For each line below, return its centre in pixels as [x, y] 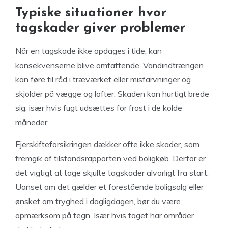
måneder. [32, 122]
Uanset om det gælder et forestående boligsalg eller [109, 187]
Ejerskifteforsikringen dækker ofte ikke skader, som [107, 144]
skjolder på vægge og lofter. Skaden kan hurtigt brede [112, 93]
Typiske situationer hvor [91, 13]
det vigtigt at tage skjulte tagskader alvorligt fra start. [112, 172]
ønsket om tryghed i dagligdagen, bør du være [98, 201]
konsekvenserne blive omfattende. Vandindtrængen [109, 65]
